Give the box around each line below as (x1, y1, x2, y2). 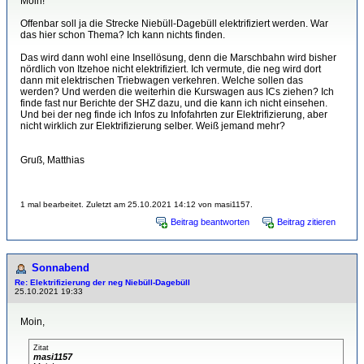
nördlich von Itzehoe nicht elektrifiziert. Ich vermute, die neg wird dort (20, 63, 321, 75)
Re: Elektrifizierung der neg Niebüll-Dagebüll (15, 278, 190, 287)
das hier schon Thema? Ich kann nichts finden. (20, 29, 225, 41)
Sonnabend (32, 262, 89, 274)
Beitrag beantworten (171, 217, 249, 227)
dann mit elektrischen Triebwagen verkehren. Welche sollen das (20, 75, 303, 86)
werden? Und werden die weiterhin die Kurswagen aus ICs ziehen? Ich (20, 86, 334, 97)
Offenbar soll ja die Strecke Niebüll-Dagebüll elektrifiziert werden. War (20, 18, 328, 29)
